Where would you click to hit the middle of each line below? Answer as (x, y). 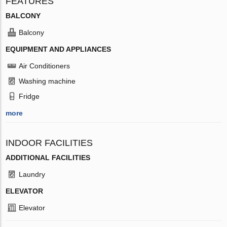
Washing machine (47, 81)
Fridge (29, 96)
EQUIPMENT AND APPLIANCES (59, 49)
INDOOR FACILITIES (49, 143)
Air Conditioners (45, 66)
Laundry (32, 174)
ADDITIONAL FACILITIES (48, 157)
